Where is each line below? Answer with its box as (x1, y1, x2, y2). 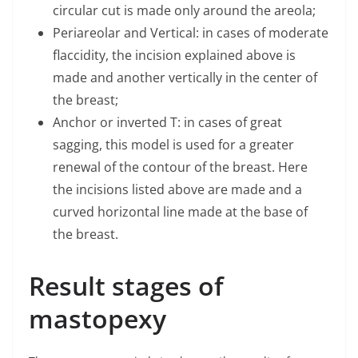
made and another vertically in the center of (53, 69, 317, 86)
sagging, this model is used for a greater (53, 136, 294, 153)
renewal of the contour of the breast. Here (53, 158, 308, 176)
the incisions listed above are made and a (53, 181, 302, 198)
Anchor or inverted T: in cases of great (53, 113, 282, 131)
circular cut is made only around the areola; (53, 2, 316, 19)
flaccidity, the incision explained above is (53, 46, 296, 64)
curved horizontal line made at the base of (53, 203, 308, 221)
